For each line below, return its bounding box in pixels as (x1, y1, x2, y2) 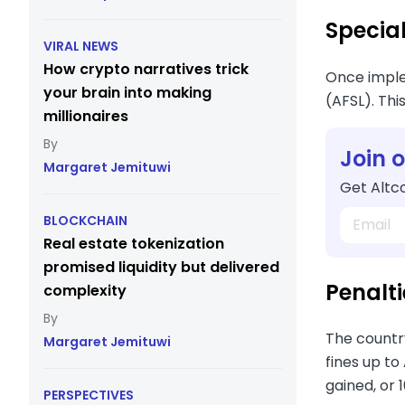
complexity (43, 280, 127, 301)
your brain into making (43, 82, 212, 103)
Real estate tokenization (43, 233, 224, 254)
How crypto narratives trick (43, 59, 249, 80)
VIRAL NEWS (43, 37, 118, 55)
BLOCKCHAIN (43, 212, 127, 230)
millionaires (43, 106, 128, 127)
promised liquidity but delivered (43, 257, 279, 278)
